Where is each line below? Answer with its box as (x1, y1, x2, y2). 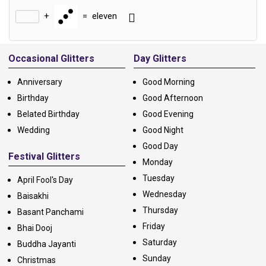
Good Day (142, 141, 178, 151)
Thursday (142, 205, 178, 215)
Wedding (17, 125, 50, 135)
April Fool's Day (17, 175, 73, 185)
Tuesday (142, 173, 175, 183)
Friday (142, 221, 165, 231)
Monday (142, 157, 173, 167)
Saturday (142, 237, 177, 247)
